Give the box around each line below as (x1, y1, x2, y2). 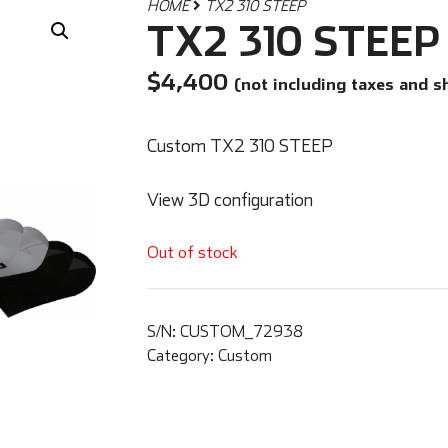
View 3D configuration (146, 188, 313, 210)
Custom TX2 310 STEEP (146, 134, 333, 156)
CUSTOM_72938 (179, 322, 303, 341)
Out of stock (146, 241, 238, 261)
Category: (146, 346, 218, 365)
